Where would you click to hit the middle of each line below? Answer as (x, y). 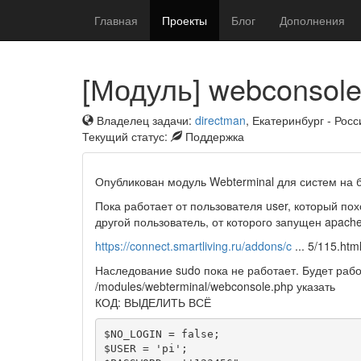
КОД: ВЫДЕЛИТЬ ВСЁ (153, 302)
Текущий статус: (127, 136)
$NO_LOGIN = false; (162, 334)
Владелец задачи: (144, 120)
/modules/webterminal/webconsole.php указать (215, 286)
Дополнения (312, 20)
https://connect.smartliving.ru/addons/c (193, 246)
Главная (116, 20)
